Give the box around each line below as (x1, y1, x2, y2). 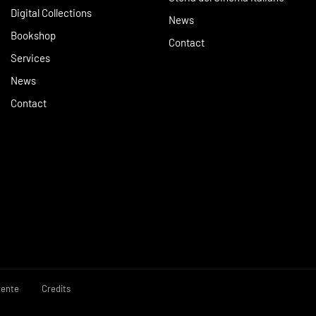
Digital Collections (11, 6, 92, 20)
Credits (42, 283, 71, 295)
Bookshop (11, 29, 56, 42)
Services (11, 51, 50, 65)
